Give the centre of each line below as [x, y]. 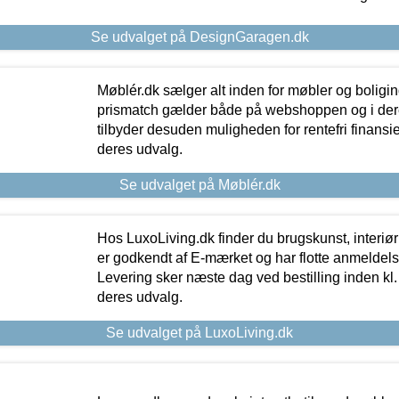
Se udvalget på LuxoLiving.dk [199, 333]
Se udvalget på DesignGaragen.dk [199, 37]
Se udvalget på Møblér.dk [199, 185]
